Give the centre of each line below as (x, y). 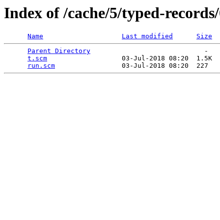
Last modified (147, 36)
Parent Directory (59, 51)
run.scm (41, 66)
